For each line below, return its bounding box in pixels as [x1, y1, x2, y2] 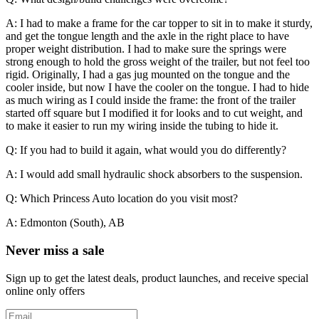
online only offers [6, 284, 85, 297]
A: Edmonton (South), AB [6, 216, 125, 229]
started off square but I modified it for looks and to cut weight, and [6, 107, 303, 120]
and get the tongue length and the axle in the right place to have [6, 30, 289, 43]
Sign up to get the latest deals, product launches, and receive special [6, 271, 308, 284]
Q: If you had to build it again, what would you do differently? [6, 144, 286, 157]
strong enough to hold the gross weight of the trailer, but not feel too [6, 56, 310, 68]
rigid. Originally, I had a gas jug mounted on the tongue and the [6, 68, 290, 81]
